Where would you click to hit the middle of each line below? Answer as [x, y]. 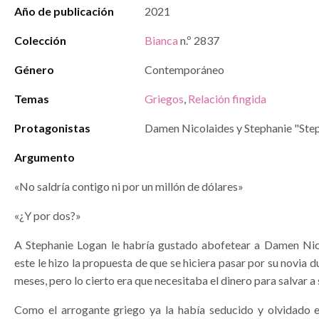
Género [34, 69]
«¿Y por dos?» [48, 215]
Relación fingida [227, 99]
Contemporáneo [184, 69]
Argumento [45, 157]
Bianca [161, 40]
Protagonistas [52, 128]
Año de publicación [64, 11]
